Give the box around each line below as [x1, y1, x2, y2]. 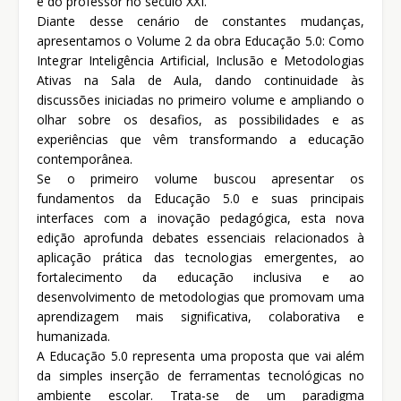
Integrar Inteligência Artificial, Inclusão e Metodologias [37, 52, 364, 70]
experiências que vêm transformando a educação [37, 131, 364, 149]
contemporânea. [37, 150, 132, 168]
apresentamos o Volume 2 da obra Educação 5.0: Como [37, 32, 364, 50]
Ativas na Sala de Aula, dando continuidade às [37, 72, 364, 90]
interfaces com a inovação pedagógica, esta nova [37, 209, 364, 227]
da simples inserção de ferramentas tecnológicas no [37, 367, 364, 385]
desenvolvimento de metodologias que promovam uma [37, 288, 364, 306]
